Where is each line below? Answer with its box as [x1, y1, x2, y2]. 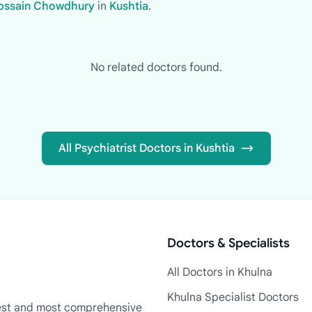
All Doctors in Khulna [167, 265, 272, 279]
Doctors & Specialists [167, 235, 290, 251]
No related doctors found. [90, 61, 222, 75]
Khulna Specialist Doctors [167, 290, 299, 304]
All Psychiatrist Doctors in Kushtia [58, 141, 235, 155]
